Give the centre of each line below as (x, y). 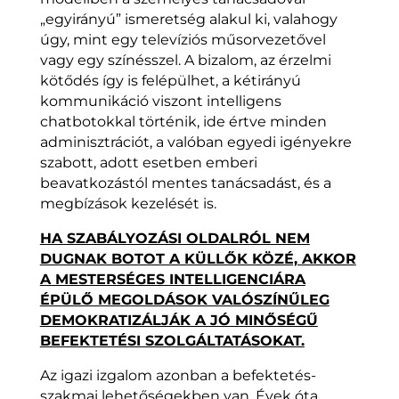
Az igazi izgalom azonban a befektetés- (178, 376)
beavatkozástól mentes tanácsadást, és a (185, 183)
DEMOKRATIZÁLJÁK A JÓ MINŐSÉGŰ (179, 321)
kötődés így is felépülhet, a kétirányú (170, 81)
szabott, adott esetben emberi (148, 163)
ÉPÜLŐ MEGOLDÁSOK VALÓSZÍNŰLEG (184, 300)
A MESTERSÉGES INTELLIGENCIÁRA (172, 280)
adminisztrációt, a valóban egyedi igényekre (195, 142)
